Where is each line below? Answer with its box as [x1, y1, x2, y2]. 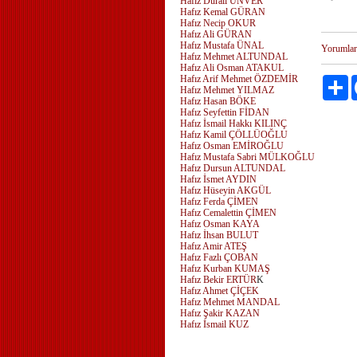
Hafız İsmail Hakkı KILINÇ [180, 118, 287, 129]
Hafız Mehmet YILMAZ [180, 84, 274, 96]
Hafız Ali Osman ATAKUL [180, 62, 284, 73]
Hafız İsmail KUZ [180, 319, 249, 330]
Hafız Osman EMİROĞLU [180, 140, 284, 151]
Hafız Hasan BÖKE [180, 96, 256, 107]
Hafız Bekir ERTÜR [180, 274, 257, 285]
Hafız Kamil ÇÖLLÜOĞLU [180, 129, 288, 140]
